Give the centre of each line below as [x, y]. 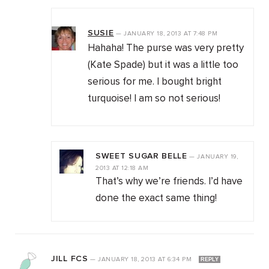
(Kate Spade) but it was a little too [163, 65]
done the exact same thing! [156, 199]
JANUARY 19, [218, 157]
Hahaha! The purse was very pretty [166, 49]
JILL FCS [70, 259]
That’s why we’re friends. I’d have [169, 182]
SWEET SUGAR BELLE [141, 156]
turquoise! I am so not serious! [154, 99]
